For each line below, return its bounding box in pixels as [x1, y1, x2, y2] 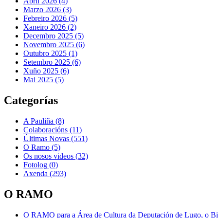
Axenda [23, 169, 48, 178]
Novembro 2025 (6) [23, 40, 85, 49]
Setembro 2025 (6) [23, 58, 81, 67]
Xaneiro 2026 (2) [23, 23, 76, 32]
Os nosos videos [23, 152, 73, 161]
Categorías [4, 94, 58, 107]
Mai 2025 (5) [23, 75, 64, 84]
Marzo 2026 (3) [23, 5, 72, 14]
